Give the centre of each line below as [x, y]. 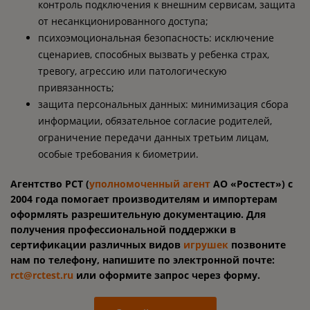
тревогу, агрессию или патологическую [133, 71]
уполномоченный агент [150, 184]
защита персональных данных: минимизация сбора [163, 104]
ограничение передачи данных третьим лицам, [153, 137]
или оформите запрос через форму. [167, 275]
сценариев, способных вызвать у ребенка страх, [154, 54]
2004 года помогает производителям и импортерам [144, 199]
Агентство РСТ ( [50, 184]
